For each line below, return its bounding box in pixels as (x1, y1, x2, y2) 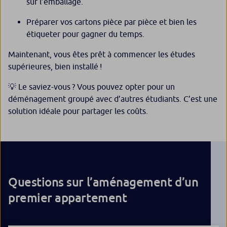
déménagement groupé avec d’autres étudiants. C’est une (8, 94, 217, 104)
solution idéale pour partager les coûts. (8, 106, 148, 116)
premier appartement (8, 190, 127, 205)
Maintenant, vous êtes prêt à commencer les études (8, 50, 195, 59)
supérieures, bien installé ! (8, 62, 102, 71)
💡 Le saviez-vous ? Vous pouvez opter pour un (8, 82, 175, 92)
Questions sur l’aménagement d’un (8, 174, 199, 190)
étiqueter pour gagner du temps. (26, 29, 144, 39)
